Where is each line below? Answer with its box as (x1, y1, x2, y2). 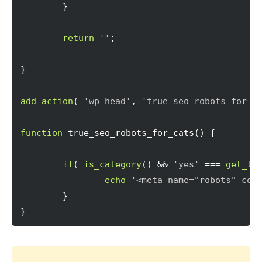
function (20, 127, 63, 138)
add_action (20, 96, 73, 106)
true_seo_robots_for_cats (63, 127, 194, 138)
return (63, 33, 94, 43)
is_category (84, 159, 142, 170)
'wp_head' (84, 96, 131, 106)
